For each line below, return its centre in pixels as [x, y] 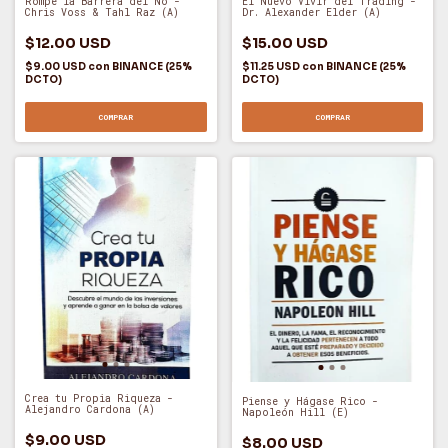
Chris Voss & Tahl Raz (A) [102, 12]
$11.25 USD [271, 67]
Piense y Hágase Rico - [309, 401]
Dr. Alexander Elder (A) [311, 13]
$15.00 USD [284, 43]
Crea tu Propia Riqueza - [99, 398]
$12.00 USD [68, 42]
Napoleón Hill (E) [295, 412]
